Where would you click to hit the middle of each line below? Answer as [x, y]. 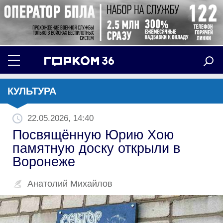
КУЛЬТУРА [32, 91]
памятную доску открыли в [96, 148]
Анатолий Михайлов [70, 183]
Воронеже [44, 162]
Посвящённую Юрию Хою [93, 135]
